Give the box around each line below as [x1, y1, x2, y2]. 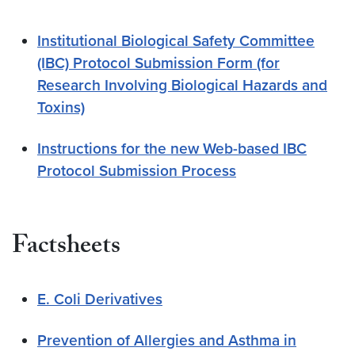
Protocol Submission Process [37, 161, 236, 180]
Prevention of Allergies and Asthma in [37, 330, 296, 349]
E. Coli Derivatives [37, 289, 162, 308]
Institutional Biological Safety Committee [37, 31, 315, 50]
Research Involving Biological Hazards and [37, 75, 327, 94]
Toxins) [37, 97, 85, 116]
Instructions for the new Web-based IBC [37, 139, 307, 158]
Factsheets [12, 226, 120, 269]
